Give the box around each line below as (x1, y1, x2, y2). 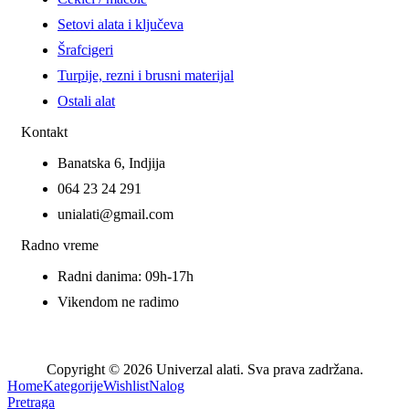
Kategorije (43, 377, 103, 393)
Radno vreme (21, 236, 99, 253)
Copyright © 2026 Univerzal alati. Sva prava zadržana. (46, 361, 363, 377)
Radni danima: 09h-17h (58, 267, 194, 284)
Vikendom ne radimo (58, 293, 179, 309)
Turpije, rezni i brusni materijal (58, 67, 234, 83)
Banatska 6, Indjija (58, 154, 165, 171)
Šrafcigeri (58, 41, 113, 58)
